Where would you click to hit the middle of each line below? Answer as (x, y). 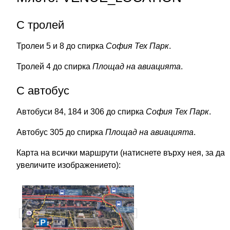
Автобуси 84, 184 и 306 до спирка (81, 112)
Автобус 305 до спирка (61, 132)
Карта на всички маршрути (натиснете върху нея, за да (121, 153)
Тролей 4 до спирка (54, 66)
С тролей (40, 25)
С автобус (43, 91)
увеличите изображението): (69, 165)
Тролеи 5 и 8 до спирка (61, 46)
